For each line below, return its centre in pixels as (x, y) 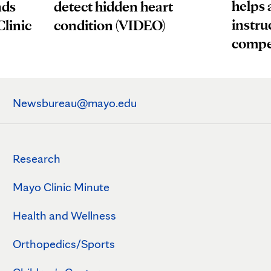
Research (36, 159)
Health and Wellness (64, 216)
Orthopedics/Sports (64, 244)
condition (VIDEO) (110, 25)
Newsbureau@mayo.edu (74, 103)
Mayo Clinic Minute (61, 187)
